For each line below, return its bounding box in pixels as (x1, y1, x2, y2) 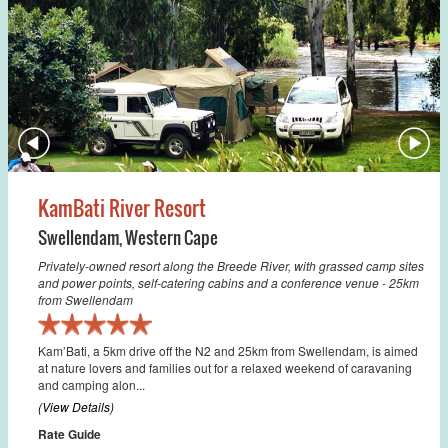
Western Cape (125, 224, 218, 250)
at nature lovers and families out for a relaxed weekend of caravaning (38, 358, 412, 376)
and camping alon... (38, 375, 145, 393)
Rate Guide (38, 424, 101, 443)
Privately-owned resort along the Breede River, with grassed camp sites (38, 256, 424, 274)
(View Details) (38, 397, 114, 415)
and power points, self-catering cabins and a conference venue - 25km (38, 273, 419, 291)
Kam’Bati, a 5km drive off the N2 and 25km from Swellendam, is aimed (38, 341, 418, 359)
